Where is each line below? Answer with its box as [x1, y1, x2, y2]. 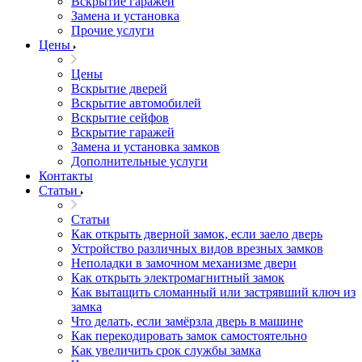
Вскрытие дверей [71, 82, 167, 95]
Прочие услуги [71, 23, 154, 37]
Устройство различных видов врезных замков [71, 242, 323, 255]
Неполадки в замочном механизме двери [71, 256, 297, 270]
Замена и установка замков [71, 140, 220, 154]
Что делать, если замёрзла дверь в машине [71, 314, 303, 328]
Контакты [39, 169, 93, 183]
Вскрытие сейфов [71, 111, 169, 124]
